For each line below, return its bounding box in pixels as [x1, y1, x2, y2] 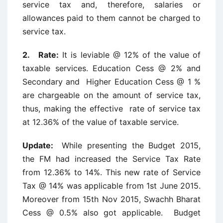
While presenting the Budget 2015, [62, 140, 201, 150]
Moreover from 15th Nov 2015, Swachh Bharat [22, 194, 201, 204]
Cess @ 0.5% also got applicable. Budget [22, 208, 201, 218]
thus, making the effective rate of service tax [22, 104, 201, 113]
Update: [22, 140, 62, 150]
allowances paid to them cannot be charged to [22, 13, 201, 23]
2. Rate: [22, 50, 59, 60]
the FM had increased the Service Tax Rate [22, 154, 201, 164]
